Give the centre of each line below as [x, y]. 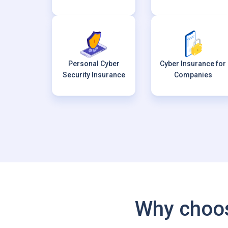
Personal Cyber [94, 64]
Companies [193, 75]
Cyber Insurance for [193, 64]
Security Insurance [94, 75]
